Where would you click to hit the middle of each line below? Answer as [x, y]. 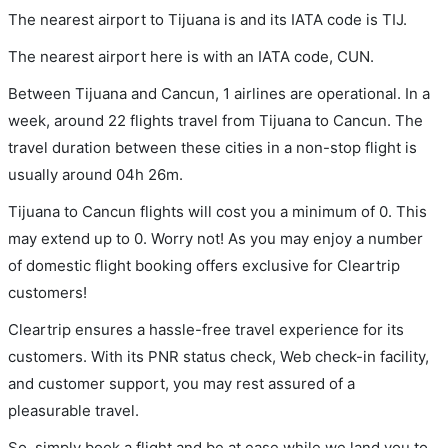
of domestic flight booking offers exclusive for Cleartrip [204, 265]
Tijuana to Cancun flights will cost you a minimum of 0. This [217, 211]
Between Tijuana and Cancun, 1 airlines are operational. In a [219, 93]
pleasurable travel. [73, 410]
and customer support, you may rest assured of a [181, 383]
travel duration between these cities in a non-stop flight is [212, 147]
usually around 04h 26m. [95, 174]
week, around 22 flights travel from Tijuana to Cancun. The [215, 120]
